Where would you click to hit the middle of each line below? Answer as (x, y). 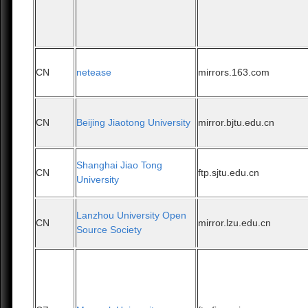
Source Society (109, 230)
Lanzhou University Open (132, 216)
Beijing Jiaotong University (134, 123)
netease (94, 73)
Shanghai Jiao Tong (120, 165)
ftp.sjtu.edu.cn (229, 173)
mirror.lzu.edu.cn (235, 223)
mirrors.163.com (234, 73)
